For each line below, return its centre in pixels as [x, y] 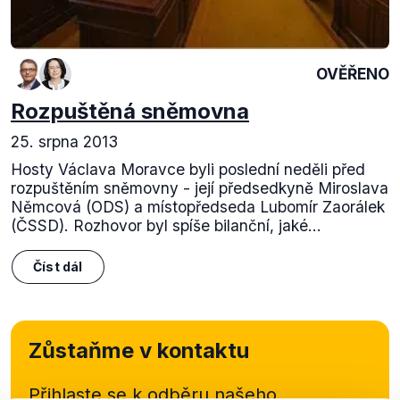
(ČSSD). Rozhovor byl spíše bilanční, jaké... [166, 225]
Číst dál [58, 267]
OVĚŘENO [353, 73]
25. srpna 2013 [64, 141]
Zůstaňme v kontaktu [139, 350]
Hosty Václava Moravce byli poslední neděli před [188, 169]
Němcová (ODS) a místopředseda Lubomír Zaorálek [198, 206]
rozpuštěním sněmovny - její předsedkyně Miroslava [200, 187]
